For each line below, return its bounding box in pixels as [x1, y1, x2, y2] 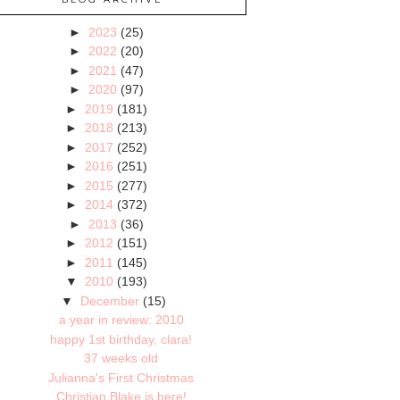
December [79, 293, 139, 308]
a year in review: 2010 [58, 312, 184, 328]
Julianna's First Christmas [48, 370, 195, 385]
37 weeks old [84, 351, 159, 366]
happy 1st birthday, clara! [50, 331, 193, 346]
